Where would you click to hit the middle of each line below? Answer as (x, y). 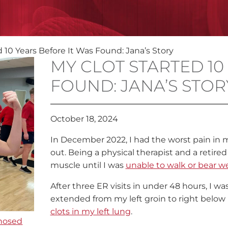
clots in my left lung (90, 211)
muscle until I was (88, 165)
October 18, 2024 (84, 119)
